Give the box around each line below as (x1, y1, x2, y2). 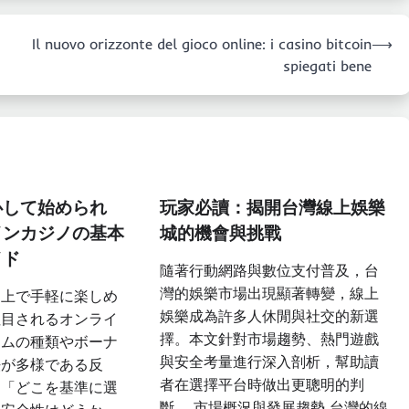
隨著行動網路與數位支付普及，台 (159, 261, 379, 280)
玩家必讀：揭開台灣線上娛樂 (159, 196, 385, 219)
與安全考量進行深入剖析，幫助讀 (159, 352, 379, 372)
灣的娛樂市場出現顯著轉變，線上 (159, 284, 379, 303)
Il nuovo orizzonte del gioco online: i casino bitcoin (32, 35, 372, 54)
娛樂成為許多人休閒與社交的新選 (159, 307, 379, 326)
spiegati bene (283, 57, 372, 76)
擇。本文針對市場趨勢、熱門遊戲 (159, 330, 379, 349)
